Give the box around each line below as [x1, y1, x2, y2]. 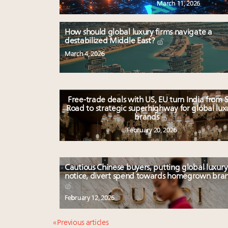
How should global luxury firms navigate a [65, 28, 212, 37]
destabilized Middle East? [65, 37, 157, 46]
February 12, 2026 [65, 195, 115, 202]
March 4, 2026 [65, 51, 105, 58]
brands [134, 113, 161, 122]
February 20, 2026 [127, 127, 177, 134]
